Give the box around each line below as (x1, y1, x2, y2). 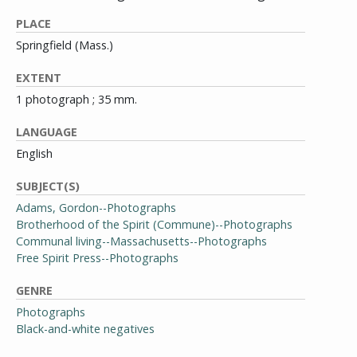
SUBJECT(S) (16, 178, 80, 194)
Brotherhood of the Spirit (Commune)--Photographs (16, 217, 292, 232)
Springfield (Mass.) (16, 37, 113, 53)
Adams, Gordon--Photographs (16, 200, 176, 215)
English (16, 146, 53, 161)
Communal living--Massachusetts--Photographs (16, 233, 267, 249)
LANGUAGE (16, 124, 77, 139)
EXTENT (16, 70, 61, 85)
